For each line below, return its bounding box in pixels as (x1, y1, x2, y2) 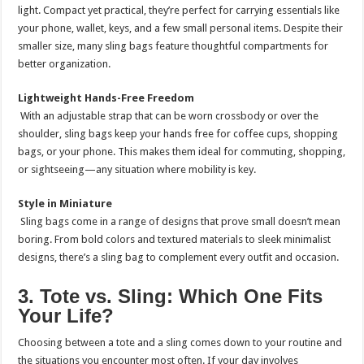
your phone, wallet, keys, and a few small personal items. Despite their (18, 21, 344, 34)
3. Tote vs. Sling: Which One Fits (18, 284, 323, 307)
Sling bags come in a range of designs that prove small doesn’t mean (18, 214, 341, 227)
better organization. (18, 57, 111, 70)
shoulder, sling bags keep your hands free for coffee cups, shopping (18, 127, 339, 140)
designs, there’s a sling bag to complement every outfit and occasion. (18, 250, 340, 263)
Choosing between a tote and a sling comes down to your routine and (18, 336, 343, 349)
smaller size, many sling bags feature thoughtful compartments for (18, 39, 329, 52)
